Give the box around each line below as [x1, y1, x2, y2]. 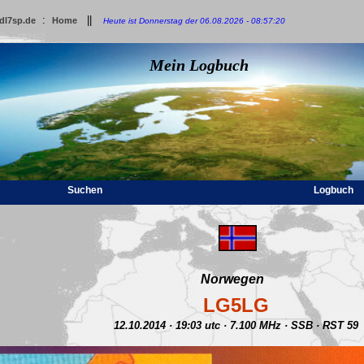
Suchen [67, 184, 102, 196]
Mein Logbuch [149, 56, 249, 74]
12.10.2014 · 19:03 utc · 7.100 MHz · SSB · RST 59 [113, 319, 358, 331]
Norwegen [201, 272, 264, 286]
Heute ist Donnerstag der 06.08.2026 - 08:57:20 [103, 16, 285, 25]
